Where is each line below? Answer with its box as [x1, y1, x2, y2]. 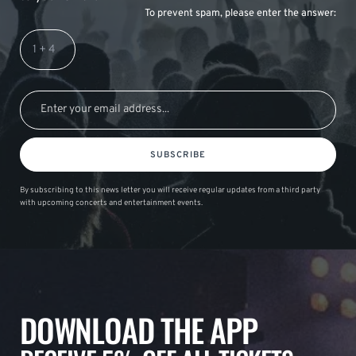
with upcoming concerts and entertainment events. [20, 198, 203, 209]
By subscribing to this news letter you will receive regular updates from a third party [20, 185, 320, 196]
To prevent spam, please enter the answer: [145, 7, 336, 21]
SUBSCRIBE [149, 149, 207, 161]
